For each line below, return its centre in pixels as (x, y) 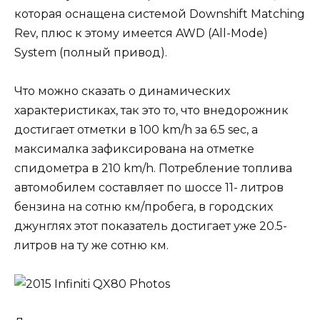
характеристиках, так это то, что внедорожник (151, 110)
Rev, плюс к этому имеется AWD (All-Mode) (141, 33)
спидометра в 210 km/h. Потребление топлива (153, 168)
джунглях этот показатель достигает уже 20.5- (151, 226)
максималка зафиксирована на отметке (134, 149)
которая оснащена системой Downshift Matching (160, 14)
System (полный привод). (91, 52)
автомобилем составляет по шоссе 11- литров (149, 187)
